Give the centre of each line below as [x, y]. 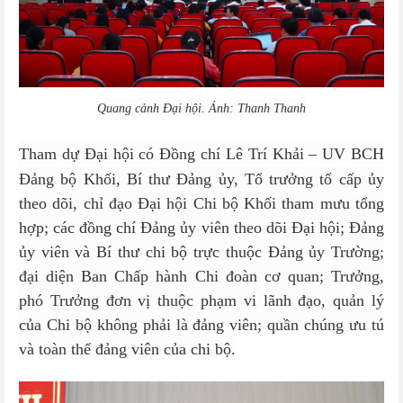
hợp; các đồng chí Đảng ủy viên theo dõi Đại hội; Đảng [201, 228]
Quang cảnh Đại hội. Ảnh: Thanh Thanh [201, 108]
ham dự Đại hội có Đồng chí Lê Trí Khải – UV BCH [206, 154]
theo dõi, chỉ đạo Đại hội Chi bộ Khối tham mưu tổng [201, 203]
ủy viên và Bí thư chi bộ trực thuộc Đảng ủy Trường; [201, 252]
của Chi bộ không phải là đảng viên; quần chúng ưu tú [201, 325]
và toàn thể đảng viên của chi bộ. [127, 349]
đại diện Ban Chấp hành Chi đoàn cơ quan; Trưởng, [201, 276]
